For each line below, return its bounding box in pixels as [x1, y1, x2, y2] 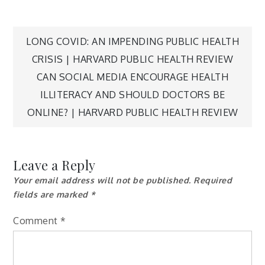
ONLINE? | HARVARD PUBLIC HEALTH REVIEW [27, 106, 238, 119]
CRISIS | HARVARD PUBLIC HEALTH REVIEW [31, 53, 234, 66]
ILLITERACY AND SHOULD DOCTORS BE [40, 89, 225, 101]
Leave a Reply [13, 156, 96, 174]
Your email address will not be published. [13, 175, 191, 186]
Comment [13, 215, 61, 227]
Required [193, 175, 232, 186]
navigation [24, 63, 150, 97]
